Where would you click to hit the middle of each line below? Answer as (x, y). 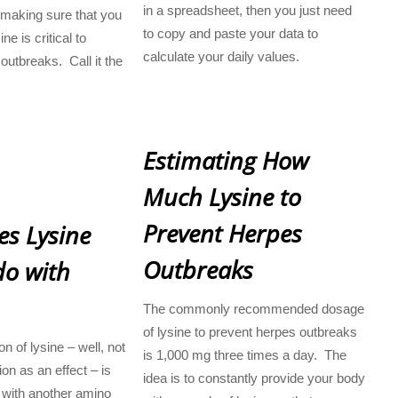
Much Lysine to (222, 196)
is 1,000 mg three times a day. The (244, 354)
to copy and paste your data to (230, 34)
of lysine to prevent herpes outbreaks (250, 331)
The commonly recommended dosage (253, 308)
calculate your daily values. (221, 57)
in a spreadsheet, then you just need (247, 11)
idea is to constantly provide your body (254, 378)
